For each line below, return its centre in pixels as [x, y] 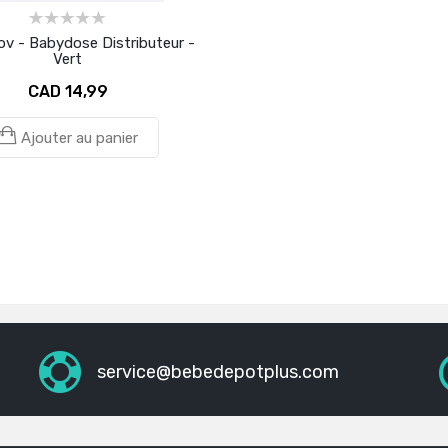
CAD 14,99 [67, 91]
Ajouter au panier [79, 138]
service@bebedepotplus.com [218, 372]
